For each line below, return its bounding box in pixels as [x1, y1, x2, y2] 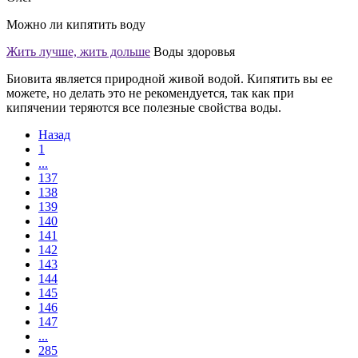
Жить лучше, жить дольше [6, 44, 150, 58]
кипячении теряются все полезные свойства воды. [6, 100, 281, 114]
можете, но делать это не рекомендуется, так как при [6, 86, 294, 100]
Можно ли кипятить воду [6, 17, 145, 31]
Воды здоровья [153, 44, 235, 58]
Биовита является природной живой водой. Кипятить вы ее [6, 71, 332, 86]
